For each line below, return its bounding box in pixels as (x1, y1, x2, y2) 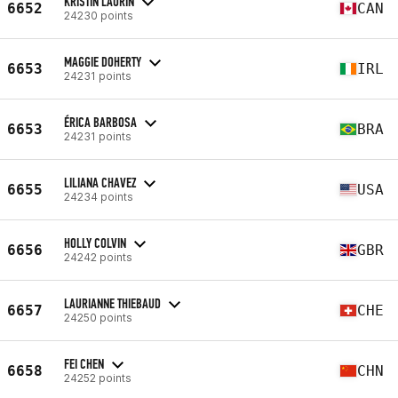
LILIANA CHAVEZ (64, 173, 136, 191)
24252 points (64, 370, 131, 385)
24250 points (64, 310, 132, 324)
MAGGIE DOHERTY (64, 52, 141, 70)
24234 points (64, 189, 133, 203)
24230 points (64, 8, 133, 22)
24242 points (64, 250, 132, 264)
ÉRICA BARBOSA (64, 113, 137, 131)
